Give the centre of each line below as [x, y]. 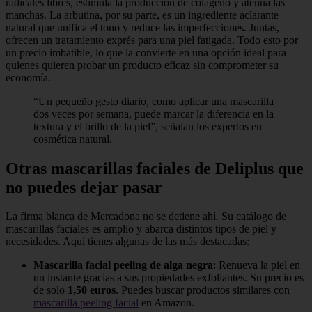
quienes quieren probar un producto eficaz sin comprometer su [142, 65]
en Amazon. [166, 303]
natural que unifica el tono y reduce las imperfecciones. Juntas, [142, 27]
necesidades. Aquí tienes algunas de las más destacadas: [127, 242]
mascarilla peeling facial [86, 303]
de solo [50, 290]
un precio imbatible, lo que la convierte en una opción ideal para [146, 52]
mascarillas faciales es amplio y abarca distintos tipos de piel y [141, 229]
